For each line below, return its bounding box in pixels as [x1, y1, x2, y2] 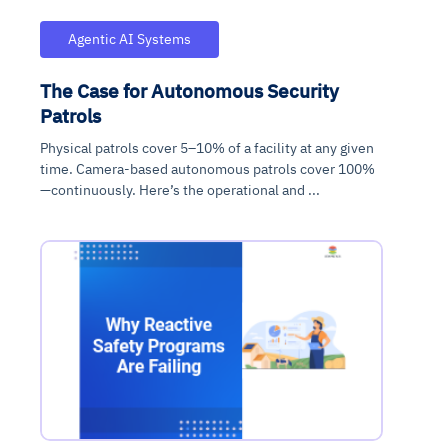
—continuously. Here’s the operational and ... [40, 180, 320, 199]
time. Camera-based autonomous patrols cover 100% [40, 159, 375, 178]
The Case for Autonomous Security [40, 77, 339, 103]
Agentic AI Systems [68, 29, 191, 48]
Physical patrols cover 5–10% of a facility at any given [40, 138, 374, 157]
